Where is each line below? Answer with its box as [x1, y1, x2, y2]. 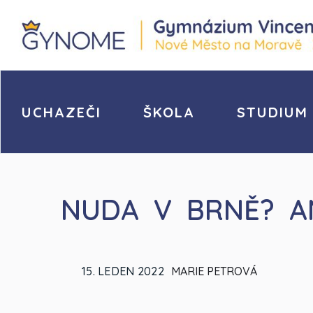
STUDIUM [237, 103, 309, 121]
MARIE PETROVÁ [170, 263, 257, 278]
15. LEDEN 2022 [82, 263, 164, 278]
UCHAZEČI [22, 103, 102, 121]
